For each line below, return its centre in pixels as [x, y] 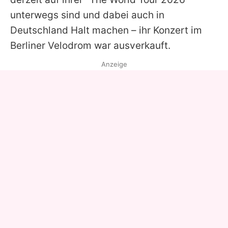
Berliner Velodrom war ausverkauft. [90, 46]
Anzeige [114, 64]
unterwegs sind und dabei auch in [87, 15]
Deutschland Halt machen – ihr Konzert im [106, 30]
